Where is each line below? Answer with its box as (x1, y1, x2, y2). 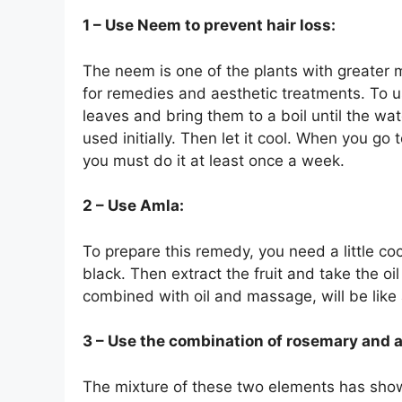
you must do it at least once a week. (83, 151, 345, 170)
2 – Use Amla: (83, 197, 184, 215)
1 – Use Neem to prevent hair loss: (83, 16, 336, 35)
